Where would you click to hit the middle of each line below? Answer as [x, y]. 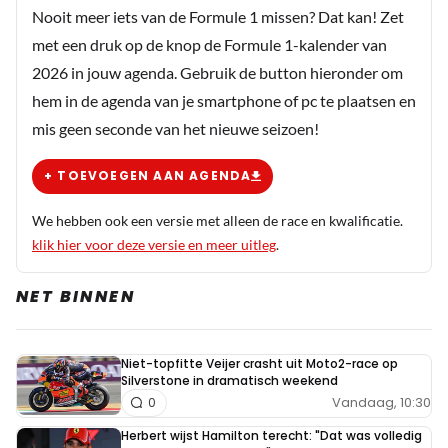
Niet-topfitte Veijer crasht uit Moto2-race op [259, 363]
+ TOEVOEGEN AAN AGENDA [148, 175]
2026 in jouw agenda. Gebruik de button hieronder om [217, 72]
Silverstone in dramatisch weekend [229, 380]
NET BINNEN [75, 296]
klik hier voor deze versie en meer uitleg [154, 244]
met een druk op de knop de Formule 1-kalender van [209, 44]
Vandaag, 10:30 [381, 402]
